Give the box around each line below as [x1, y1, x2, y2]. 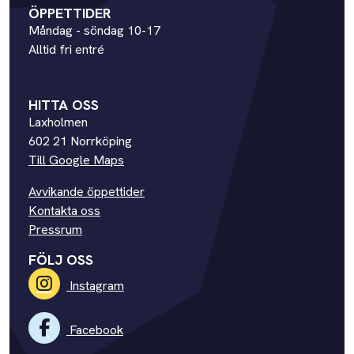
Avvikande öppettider [28, 183, 145, 200]
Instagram [66, 277, 124, 294]
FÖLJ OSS [28, 250, 93, 269]
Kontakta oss [28, 201, 100, 219]
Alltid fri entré [28, 40, 104, 58]
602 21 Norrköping [28, 132, 132, 149]
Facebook [66, 321, 123, 338]
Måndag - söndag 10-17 [28, 21, 160, 39]
